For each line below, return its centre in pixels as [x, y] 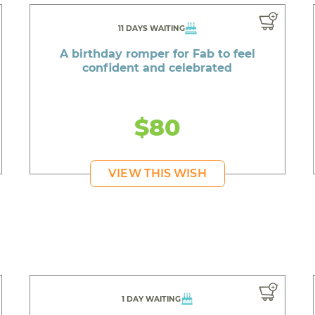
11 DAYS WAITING [151, 28]
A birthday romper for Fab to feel [157, 53]
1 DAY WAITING [152, 300]
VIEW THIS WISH [157, 173]
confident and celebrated [157, 67]
